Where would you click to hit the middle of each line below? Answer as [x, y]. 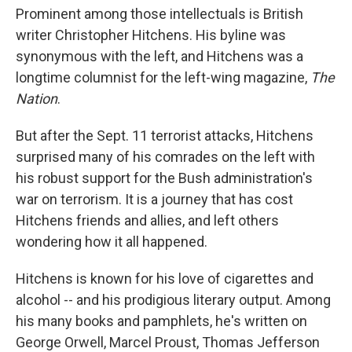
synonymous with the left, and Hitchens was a [159, 56]
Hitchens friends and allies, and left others [147, 220]
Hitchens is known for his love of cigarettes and [165, 278]
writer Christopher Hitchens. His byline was [151, 35]
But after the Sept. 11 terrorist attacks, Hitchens [165, 135]
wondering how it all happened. [112, 241]
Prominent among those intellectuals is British [159, 13]
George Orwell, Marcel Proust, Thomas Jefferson [168, 342]
